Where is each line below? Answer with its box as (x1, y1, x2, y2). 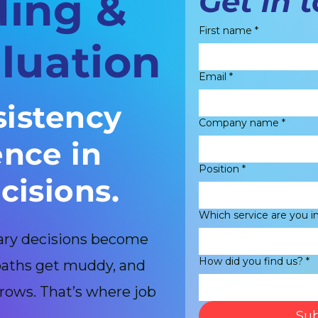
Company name (199, 116, 279, 129)
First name (199, 24, 252, 37)
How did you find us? (199, 255, 303, 268)
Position (199, 163, 239, 175)
